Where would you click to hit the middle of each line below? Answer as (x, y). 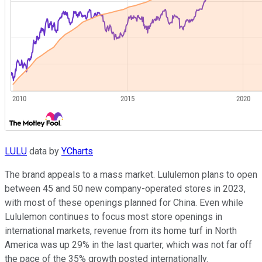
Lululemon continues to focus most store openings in (113, 216)
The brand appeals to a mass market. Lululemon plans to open (131, 174)
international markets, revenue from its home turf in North (121, 230)
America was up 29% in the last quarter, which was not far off (128, 244)
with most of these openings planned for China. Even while (124, 202)
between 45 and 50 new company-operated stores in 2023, (125, 188)
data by (44, 151)
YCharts (77, 151)
